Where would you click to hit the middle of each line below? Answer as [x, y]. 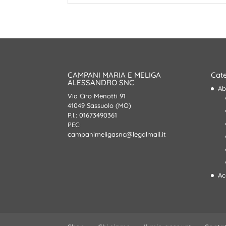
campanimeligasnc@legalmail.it [117, 134]
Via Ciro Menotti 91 [97, 96]
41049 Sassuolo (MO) [100, 105]
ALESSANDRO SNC [101, 82]
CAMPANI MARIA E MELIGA [115, 75]
